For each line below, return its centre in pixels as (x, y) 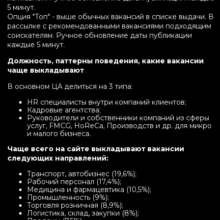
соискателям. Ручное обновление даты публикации (100, 35)
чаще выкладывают (46, 70)
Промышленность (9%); (68, 197)
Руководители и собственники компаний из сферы (118, 118)
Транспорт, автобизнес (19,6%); (82, 174)
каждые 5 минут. (36, 45)
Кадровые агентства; (64, 110)
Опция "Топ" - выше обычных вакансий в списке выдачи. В (110, 17)
